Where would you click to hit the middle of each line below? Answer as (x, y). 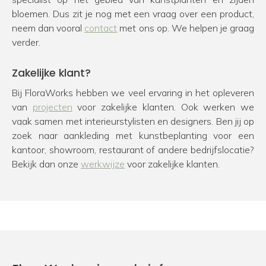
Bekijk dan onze (46, 164)
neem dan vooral (48, 28)
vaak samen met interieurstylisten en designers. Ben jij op (133, 121)
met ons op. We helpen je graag (186, 28)
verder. (26, 42)
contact (101, 28)
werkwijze (103, 164)
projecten (52, 107)
